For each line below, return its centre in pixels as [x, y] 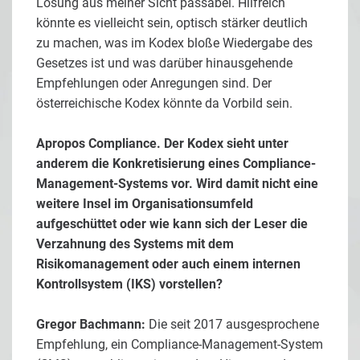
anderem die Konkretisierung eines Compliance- [176, 164]
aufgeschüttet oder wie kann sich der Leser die [172, 224]
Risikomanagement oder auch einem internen [168, 264]
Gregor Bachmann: [91, 325]
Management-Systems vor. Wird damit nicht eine [177, 184]
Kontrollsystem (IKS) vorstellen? [129, 284]
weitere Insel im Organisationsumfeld [145, 204]
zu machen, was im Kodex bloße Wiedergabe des [174, 43]
